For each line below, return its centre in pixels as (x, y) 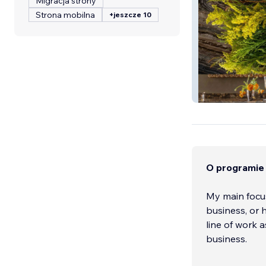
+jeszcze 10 (130, 15)
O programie (235, 167)
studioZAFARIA (232, 94)
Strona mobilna (65, 15)
